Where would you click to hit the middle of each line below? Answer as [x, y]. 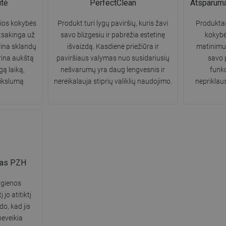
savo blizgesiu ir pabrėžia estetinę [113, 35]
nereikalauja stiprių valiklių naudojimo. [113, 81]
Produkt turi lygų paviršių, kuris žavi [113, 23]
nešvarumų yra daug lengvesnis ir [113, 70]
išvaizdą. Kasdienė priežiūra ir [113, 47]
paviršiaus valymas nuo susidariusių [113, 58]
